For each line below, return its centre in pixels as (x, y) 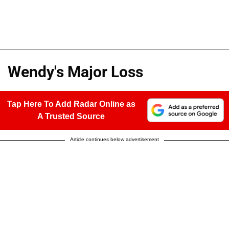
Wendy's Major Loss (75, 72)
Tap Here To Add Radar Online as (71, 104)
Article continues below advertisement (114, 139)
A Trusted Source (71, 116)
